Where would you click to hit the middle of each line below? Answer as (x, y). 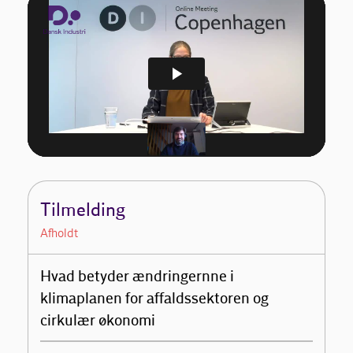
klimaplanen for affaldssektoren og (155, 299)
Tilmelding (83, 211)
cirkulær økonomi (98, 321)
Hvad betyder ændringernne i (137, 277)
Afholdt (59, 233)
